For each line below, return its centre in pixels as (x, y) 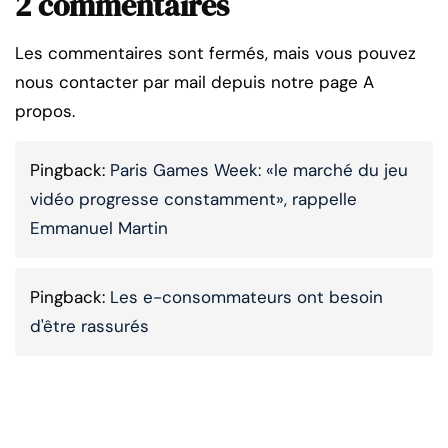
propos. (45, 110)
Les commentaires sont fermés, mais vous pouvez (215, 52)
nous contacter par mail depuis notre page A (194, 81)
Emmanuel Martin (99, 227)
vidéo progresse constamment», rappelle (193, 198)
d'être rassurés (89, 325)
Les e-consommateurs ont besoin (246, 296)
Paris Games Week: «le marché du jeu (259, 169)
